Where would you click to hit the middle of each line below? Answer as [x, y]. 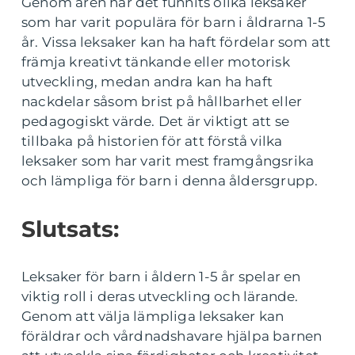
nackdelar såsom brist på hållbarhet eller [162, 102]
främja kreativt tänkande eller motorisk [156, 62]
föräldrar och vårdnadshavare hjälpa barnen [172, 336]
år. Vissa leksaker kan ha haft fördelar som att [176, 42]
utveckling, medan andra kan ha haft [147, 82]
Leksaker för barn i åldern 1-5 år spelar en [161, 277]
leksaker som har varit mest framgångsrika [168, 161]
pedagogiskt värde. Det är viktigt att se [156, 122]
